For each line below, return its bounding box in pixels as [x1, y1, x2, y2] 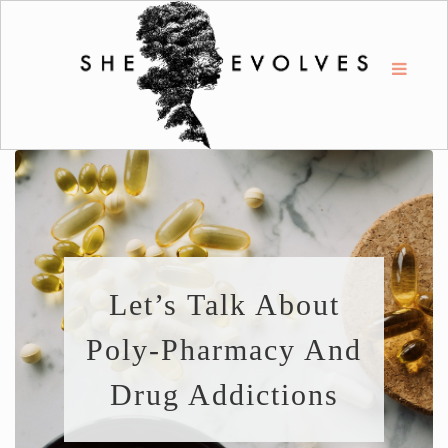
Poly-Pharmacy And [86, 333, 362, 366]
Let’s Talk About [108, 288, 340, 321]
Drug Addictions [109, 378, 339, 411]
